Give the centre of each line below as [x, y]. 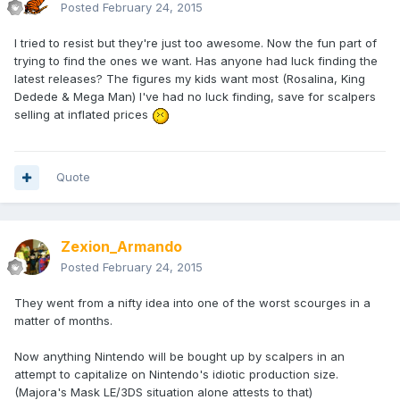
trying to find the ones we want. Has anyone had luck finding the [196, 61]
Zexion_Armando [121, 247]
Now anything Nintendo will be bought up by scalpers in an [179, 357]
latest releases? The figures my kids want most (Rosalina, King [190, 79]
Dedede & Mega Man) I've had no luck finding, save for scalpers [195, 97]
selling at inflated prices [83, 115]
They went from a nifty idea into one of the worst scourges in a [192, 303]
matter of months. [63, 321]
